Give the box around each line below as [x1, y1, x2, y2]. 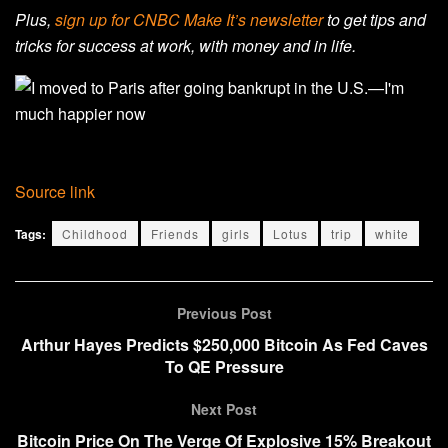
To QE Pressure [164, 355, 284, 379]
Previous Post [176, 303, 272, 324]
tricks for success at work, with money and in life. [15, 34, 356, 58]
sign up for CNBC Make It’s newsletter [55, 8, 323, 32]
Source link [15, 180, 95, 204]
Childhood [62, 225, 128, 243]
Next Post [191, 399, 257, 420]
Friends [151, 225, 199, 243]
